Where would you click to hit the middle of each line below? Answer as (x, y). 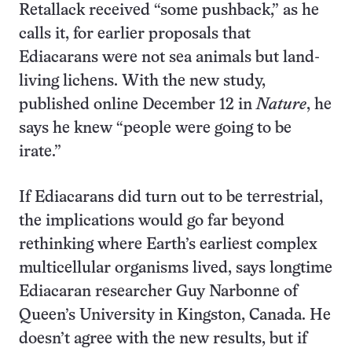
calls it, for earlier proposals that (135, 34)
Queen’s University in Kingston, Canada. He (175, 315)
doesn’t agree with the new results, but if (163, 339)
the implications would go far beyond (152, 221)
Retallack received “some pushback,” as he (169, 11)
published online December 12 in (137, 105)
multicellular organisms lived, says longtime (176, 268)
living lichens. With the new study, (142, 81)
